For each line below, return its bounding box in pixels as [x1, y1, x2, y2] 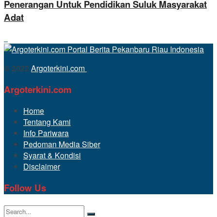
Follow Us [4, 181, 46, 194]
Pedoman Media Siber [23, 138, 100, 150]
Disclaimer [23, 160, 60, 172]
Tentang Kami [23, 116, 71, 127]
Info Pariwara [23, 127, 69, 139]
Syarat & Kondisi [23, 149, 81, 161]
